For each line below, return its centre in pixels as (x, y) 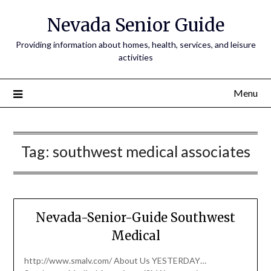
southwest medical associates (151, 151)
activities (135, 57)
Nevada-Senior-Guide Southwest (135, 218)
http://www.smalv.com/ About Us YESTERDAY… (115, 261)
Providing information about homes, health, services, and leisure (135, 44)
